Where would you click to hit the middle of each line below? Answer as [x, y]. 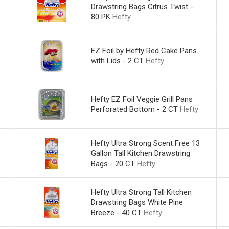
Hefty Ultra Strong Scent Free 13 [145, 143]
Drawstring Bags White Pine [137, 202]
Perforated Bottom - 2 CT [134, 110]
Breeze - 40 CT [116, 213]
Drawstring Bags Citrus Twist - [142, 6]
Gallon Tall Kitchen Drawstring [140, 154]
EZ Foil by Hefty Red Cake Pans [144, 50]
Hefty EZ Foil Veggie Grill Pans [142, 99]
